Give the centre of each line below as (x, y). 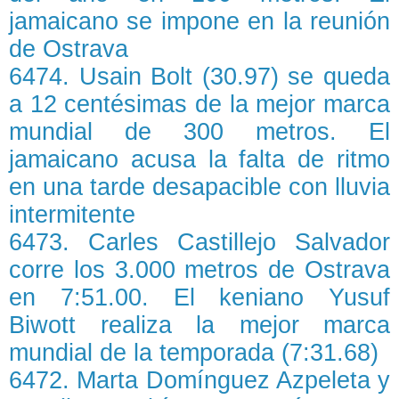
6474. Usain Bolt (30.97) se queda (199, 77)
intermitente (72, 215)
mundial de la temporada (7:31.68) (194, 353)
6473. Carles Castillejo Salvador (199, 242)
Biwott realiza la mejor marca (199, 325)
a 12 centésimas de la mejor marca (199, 104)
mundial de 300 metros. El (199, 132)
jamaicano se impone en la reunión (199, 21)
